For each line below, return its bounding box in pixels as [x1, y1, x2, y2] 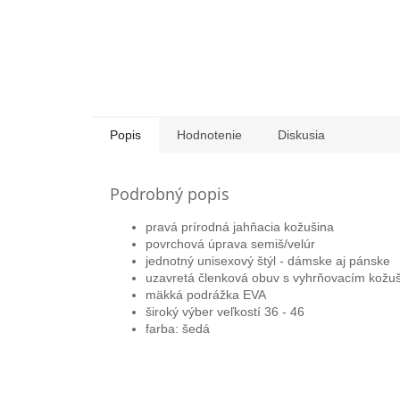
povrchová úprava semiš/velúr [146, 236, 315, 251]
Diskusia [278, 127, 325, 142]
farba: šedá [146, 321, 210, 336]
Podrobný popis [110, 182, 229, 204]
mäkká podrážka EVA [146, 287, 266, 302]
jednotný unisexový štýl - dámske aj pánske [146, 253, 390, 268]
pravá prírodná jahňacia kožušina [146, 219, 334, 234]
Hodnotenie [177, 127, 242, 142]
